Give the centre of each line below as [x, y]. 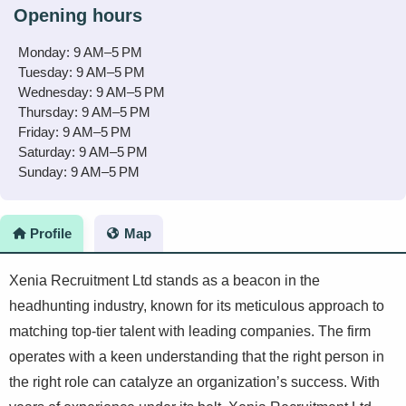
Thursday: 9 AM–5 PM [84, 112]
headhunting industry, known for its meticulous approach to [197, 306]
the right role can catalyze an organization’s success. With [194, 382]
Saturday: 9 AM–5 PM [83, 152]
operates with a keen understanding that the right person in [197, 357]
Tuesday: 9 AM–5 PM [82, 72]
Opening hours [78, 15]
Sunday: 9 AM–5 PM [79, 172]
